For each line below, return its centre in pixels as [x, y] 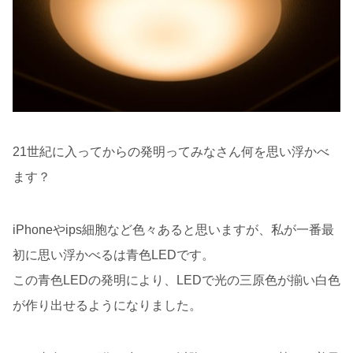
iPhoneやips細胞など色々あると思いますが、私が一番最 [173, 230]
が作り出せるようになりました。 [107, 306]
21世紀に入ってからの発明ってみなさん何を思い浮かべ [171, 151]
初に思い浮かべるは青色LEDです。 [113, 255]
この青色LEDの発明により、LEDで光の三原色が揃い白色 [176, 281]
